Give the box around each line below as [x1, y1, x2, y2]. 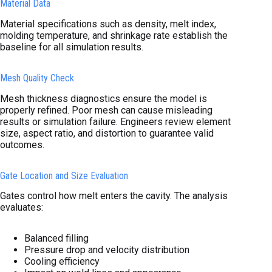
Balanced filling [24, 233, 89, 245]
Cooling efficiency [24, 256, 100, 268]
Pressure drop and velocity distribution [24, 244, 189, 256]
